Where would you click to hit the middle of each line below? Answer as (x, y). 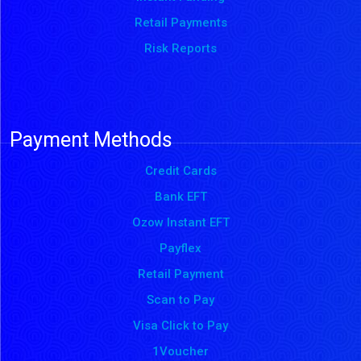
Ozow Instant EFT (180, 223)
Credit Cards (180, 171)
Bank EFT (180, 197)
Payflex (180, 249)
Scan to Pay (180, 300)
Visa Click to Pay (180, 326)
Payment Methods (91, 140)
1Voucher (180, 352)
